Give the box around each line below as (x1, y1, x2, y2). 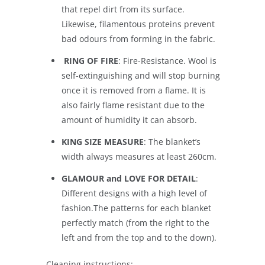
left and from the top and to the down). (62, 232, 216, 244)
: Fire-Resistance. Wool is (118, 55, 216, 67)
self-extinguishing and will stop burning (62, 70, 220, 82)
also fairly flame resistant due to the (62, 99, 205, 111)
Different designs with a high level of (62, 188, 207, 199)
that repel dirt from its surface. (62, 4, 185, 15)
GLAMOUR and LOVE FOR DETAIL (62, 173, 196, 185)
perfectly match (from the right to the (62, 217, 209, 229)
